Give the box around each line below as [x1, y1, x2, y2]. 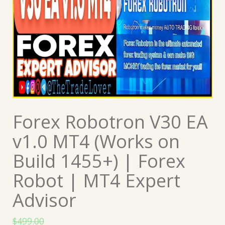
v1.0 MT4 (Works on [13, 129, 180, 154]
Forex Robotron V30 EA [13, 109, 208, 134]
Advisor [13, 187, 76, 212]
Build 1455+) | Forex [13, 148, 185, 173]
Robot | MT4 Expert [13, 168, 180, 193]
